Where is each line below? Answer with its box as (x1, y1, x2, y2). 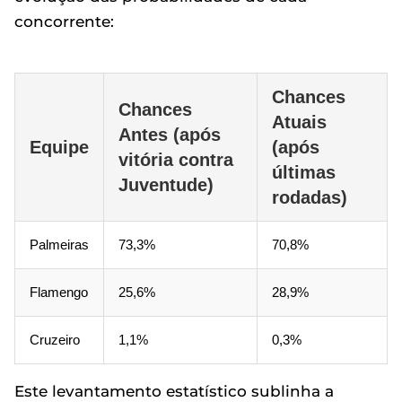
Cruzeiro (30, 332, 80, 347)
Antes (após (118, 125, 221, 144)
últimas (272, 162, 336, 182)
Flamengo (30, 284, 88, 300)
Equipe (30, 137, 89, 157)
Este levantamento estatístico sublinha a (14, 382, 334, 400)
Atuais (272, 112, 327, 132)
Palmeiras (30, 237, 89, 252)
